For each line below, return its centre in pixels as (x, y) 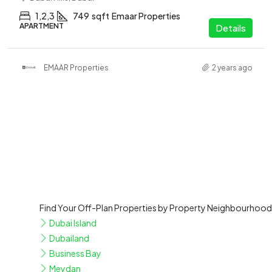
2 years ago (232, 67)
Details (231, 28)
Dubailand (69, 238)
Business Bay (75, 253)
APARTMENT (42, 26)
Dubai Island (72, 223)
